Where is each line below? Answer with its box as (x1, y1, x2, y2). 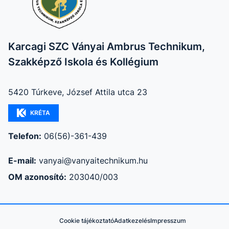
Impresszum (150, 217, 186, 224)
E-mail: (8, 155, 36, 166)
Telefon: (8, 131, 41, 141)
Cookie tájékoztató (59, 217, 114, 224)
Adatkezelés (114, 217, 150, 224)
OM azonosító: (8, 172, 66, 182)
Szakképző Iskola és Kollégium (8, 56, 158, 68)
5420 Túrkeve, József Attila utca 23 (8, 87, 147, 97)
